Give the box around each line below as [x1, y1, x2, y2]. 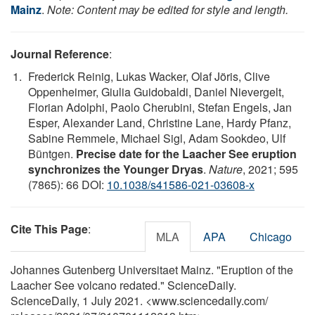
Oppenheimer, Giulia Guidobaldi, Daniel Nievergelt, [28, 83, 284, 100]
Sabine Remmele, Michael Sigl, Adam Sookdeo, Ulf [28, 129, 285, 146]
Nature [209, 160, 243, 177]
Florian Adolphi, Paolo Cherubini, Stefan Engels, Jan [28, 98, 292, 115]
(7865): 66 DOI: [28, 176, 107, 193]
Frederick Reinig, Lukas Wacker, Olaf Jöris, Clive [28, 67, 270, 84]
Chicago [250, 228, 292, 245]
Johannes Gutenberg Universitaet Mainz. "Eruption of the [11, 261, 293, 278]
